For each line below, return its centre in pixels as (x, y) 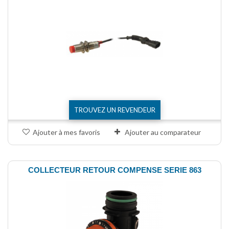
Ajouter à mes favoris (66, 132)
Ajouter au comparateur (163, 132)
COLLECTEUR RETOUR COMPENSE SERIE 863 (114, 170)
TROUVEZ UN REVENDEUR (114, 110)
